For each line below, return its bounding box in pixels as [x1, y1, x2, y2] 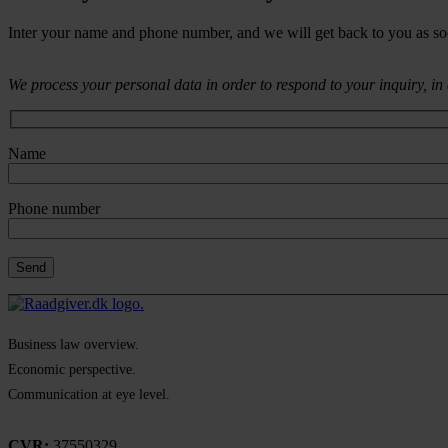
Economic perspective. [8, 362, 136, 378]
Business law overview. [8, 337, 139, 353]
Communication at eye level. [8, 387, 170, 403]
